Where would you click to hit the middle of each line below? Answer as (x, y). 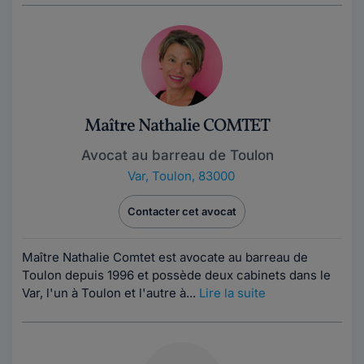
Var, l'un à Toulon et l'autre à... (110, 293)
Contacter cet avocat (182, 211)
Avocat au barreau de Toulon (177, 155)
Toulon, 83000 (193, 176)
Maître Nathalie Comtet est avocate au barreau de (165, 257)
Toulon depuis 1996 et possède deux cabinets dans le (176, 275)
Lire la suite (232, 293)
